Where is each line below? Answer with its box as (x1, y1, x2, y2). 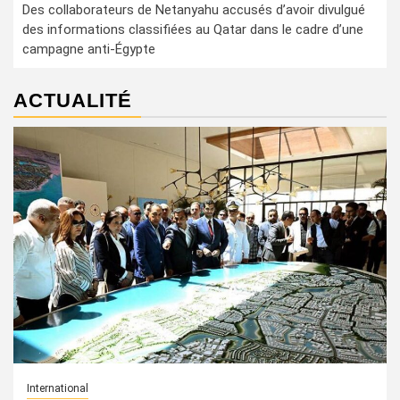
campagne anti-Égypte (22, 41, 155, 57)
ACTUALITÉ (13, 89, 132, 112)
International (27, 382, 88, 395)
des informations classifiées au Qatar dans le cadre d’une (22, 21, 363, 37)
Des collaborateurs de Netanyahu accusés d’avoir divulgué (22, 2, 365, 18)
